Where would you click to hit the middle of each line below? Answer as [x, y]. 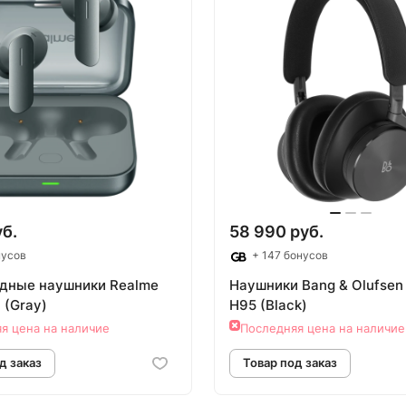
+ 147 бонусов [289, 256]
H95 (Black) [268, 304]
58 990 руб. [276, 232]
